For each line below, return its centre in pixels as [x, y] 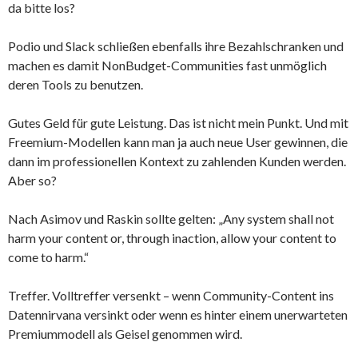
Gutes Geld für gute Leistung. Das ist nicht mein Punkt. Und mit [178, 122]
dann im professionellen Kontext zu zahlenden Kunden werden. [177, 161]
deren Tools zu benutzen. [76, 84]
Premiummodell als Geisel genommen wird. [125, 333]
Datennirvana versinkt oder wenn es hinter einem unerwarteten [178, 314]
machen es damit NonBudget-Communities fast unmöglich [167, 65]
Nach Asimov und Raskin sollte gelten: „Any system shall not [171, 218]
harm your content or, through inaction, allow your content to [172, 237]
